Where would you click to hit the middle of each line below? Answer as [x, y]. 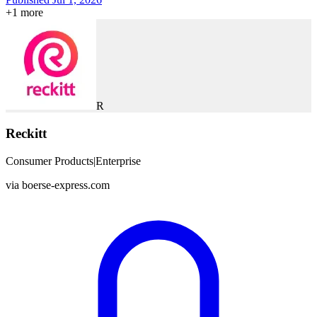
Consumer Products [50, 161]
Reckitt [26, 133]
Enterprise [118, 161]
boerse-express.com [66, 185]
